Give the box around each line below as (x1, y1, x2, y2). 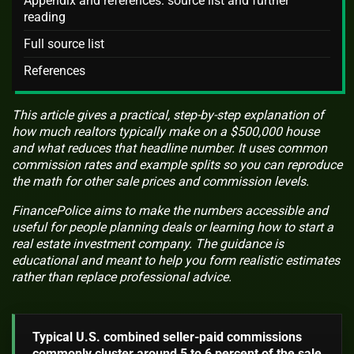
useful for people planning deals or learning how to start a (12, 220, 333, 235)
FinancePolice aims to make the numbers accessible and (12, 203, 328, 219)
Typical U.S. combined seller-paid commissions (32, 330, 302, 345)
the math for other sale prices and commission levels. (12, 174, 309, 190)
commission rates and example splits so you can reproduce (12, 157, 342, 173)
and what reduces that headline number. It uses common (12, 141, 327, 156)
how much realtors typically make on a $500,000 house (12, 124, 319, 140)
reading (24, 9, 66, 25)
